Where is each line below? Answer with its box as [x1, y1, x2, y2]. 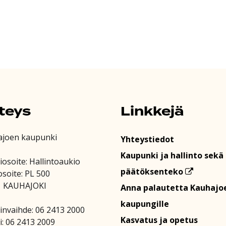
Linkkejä [120, 102, 184, 122]
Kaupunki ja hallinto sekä [120, 149, 223, 161]
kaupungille [120, 198, 169, 209]
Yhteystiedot [120, 133, 174, 145]
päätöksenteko [120, 165, 185, 177]
